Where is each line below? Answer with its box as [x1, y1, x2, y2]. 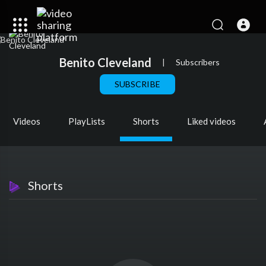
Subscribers [176, 56, 220, 67]
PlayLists [68, 116, 105, 127]
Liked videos [187, 116, 236, 127]
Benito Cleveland [59, 55, 151, 69]
